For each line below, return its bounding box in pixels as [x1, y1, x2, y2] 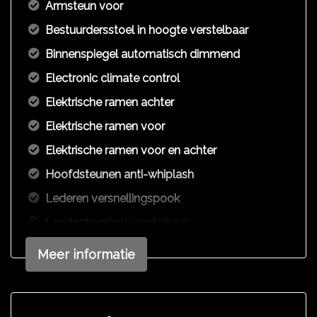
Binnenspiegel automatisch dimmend [45, 47, 240, 61]
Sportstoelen [45, 288, 113, 301]
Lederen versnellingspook [45, 192, 180, 205]
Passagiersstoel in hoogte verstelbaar [45, 264, 241, 277]
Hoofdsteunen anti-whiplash [45, 168, 194, 181]
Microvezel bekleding [45, 240, 156, 253]
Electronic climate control [45, 71, 180, 85]
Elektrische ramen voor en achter [45, 144, 217, 157]
